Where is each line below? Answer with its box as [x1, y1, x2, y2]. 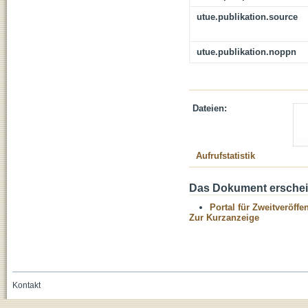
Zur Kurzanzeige [189, 212, 259, 223]
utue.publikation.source [197, 12, 298, 23]
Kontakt [12, 280, 41, 291]
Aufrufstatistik [196, 151, 255, 162]
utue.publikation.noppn [197, 47, 296, 58]
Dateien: [192, 103, 227, 114]
